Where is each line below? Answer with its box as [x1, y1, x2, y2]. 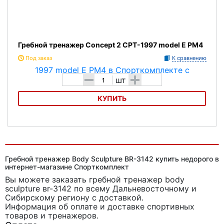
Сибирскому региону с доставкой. [5, 192, 143, 202]
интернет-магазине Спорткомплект [5, 162, 129, 171]
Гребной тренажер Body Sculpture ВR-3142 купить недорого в [5, 154, 219, 163]
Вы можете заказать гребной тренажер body [5, 174, 184, 184]
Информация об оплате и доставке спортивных [5, 201, 194, 211]
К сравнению [172, 54, 206, 61]
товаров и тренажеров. [5, 210, 98, 220]
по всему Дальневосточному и [74, 183, 196, 193]
